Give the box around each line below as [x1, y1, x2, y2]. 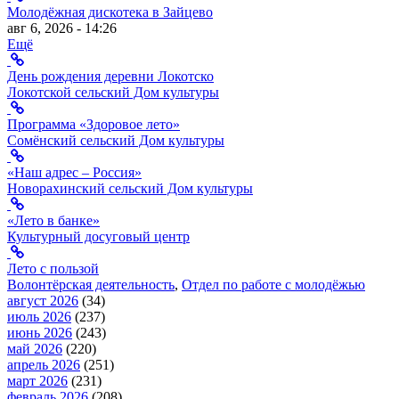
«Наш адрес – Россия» [7, 164, 142, 180]
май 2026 [7, 340, 62, 356]
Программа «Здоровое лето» [7, 116, 180, 132]
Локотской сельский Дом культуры [7, 84, 219, 100]
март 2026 [7, 372, 68, 388]
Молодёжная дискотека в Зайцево [7, 4, 213, 20]
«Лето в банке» [7, 212, 100, 228]
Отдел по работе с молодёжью [182, 276, 365, 292]
